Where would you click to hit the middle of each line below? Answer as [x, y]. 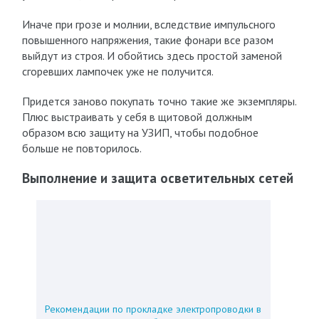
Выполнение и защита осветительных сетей [157, 178]
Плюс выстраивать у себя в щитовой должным [137, 117]
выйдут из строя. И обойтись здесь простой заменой [152, 56]
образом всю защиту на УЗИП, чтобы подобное [140, 132]
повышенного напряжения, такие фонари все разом [147, 40]
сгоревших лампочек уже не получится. [117, 71]
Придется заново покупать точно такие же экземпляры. [159, 101]
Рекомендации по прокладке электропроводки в [153, 309]
